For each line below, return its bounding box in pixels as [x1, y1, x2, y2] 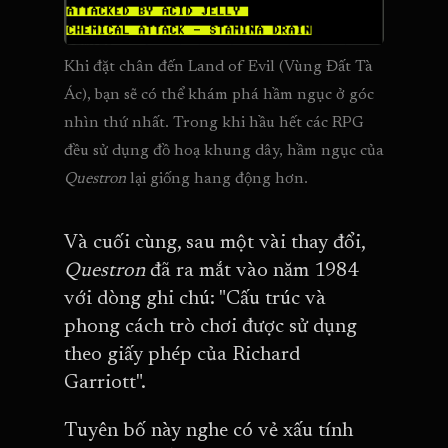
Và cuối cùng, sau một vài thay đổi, [64, 233, 365, 254]
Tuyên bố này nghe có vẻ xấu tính [64, 421, 353, 442]
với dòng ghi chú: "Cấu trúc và [64, 289, 326, 310]
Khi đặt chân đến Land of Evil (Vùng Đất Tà [64, 59, 373, 76]
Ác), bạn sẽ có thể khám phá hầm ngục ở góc [64, 87, 374, 104]
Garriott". [64, 373, 146, 394]
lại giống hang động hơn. [130, 171, 308, 188]
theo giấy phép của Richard [64, 345, 300, 366]
